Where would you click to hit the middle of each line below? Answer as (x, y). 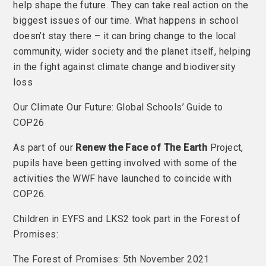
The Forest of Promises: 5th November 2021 (111, 259)
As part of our (45, 147)
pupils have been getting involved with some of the (125, 163)
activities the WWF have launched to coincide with (123, 178)
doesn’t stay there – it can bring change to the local (125, 36)
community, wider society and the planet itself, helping (132, 51)
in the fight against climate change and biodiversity (125, 66)
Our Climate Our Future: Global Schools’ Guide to (118, 107)
